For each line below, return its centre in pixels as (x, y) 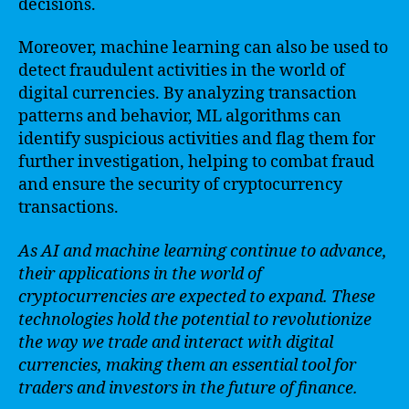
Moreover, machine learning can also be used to (203, 48)
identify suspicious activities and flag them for (197, 139)
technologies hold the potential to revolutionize (195, 320)
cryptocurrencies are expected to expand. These (197, 297)
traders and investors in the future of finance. (188, 388)
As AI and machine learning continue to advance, (203, 251)
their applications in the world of (140, 274)
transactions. (68, 208)
